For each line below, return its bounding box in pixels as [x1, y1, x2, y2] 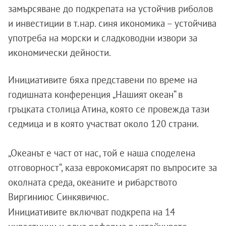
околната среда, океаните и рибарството [8, 176, 177, 188]
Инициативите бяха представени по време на [8, 73, 197, 86]
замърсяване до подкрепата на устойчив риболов [8, 2, 213, 15]
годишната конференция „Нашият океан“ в [8, 88, 183, 100]
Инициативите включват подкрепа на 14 [8, 205, 175, 218]
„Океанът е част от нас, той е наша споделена [8, 146, 195, 159]
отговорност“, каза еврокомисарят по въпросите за [8, 161, 217, 174]
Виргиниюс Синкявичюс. [8, 190, 109, 203]
